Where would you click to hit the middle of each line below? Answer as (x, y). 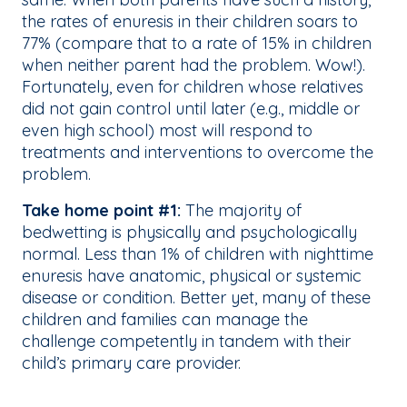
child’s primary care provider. (134, 363)
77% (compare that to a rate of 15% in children (197, 44)
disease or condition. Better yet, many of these (196, 298)
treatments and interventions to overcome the (198, 153)
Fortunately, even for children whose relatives (193, 87)
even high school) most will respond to (167, 131)
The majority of (241, 211)
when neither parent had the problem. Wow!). (194, 65)
